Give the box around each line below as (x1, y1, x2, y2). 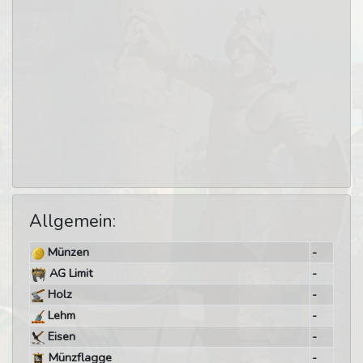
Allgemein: (29, 209, 116, 233)
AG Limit (45, 265, 92, 281)
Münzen (44, 244, 89, 260)
